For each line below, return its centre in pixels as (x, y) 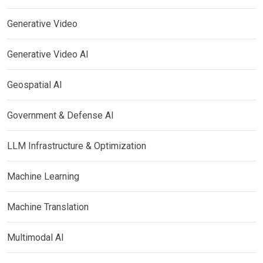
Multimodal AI (36, 237)
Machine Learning (43, 176)
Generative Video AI (48, 54)
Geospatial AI (35, 85)
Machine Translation (48, 207)
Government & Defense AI (60, 115)
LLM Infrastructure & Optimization (77, 146)
